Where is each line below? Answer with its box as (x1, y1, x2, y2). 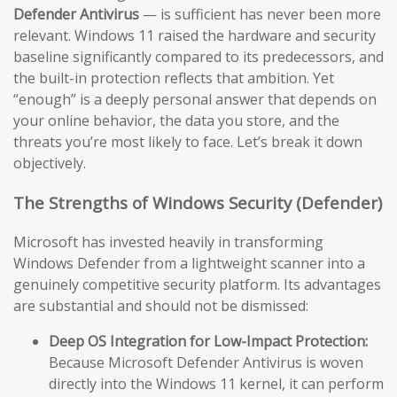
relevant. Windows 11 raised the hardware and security (13, 25, 376, 45)
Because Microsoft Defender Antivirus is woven (49, 353, 363, 373)
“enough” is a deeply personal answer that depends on (13, 89, 377, 109)
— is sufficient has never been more (139, 4, 381, 24)
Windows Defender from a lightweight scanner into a (13, 253, 365, 274)
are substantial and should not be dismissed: (13, 296, 308, 316)
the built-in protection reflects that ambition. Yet (13, 67, 334, 88)
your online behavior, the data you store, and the (13, 110, 339, 130)
